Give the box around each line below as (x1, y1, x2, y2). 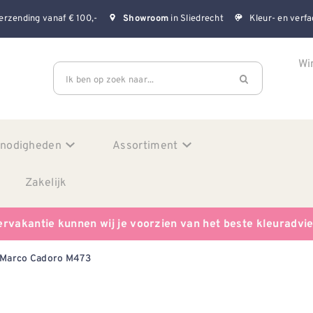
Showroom (123, 13, 169, 25)
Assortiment (112, 136, 178, 153)
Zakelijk (25, 173, 67, 190)
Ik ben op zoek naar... (66, 72, 154, 86)
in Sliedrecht (168, 11, 224, 25)
